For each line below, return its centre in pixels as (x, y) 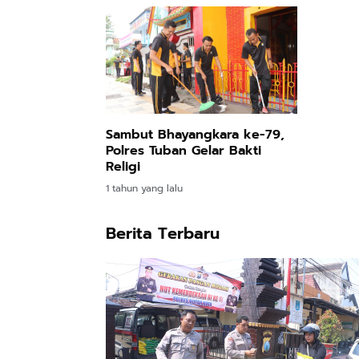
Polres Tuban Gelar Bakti (184, 151)
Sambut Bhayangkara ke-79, (195, 135)
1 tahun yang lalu (144, 189)
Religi (123, 167)
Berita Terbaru (163, 234)
